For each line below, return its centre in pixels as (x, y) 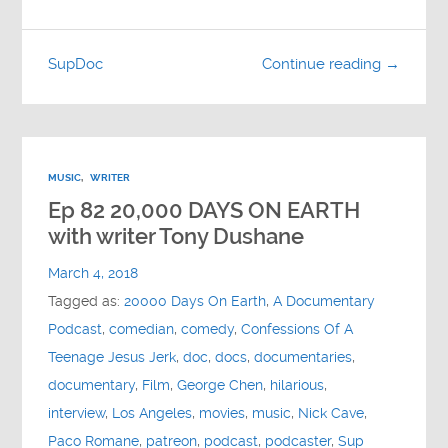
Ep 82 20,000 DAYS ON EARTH (204, 210)
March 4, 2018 (93, 273)
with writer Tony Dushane (176, 236)
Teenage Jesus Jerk (112, 357)
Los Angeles (152, 413)
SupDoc (76, 63)
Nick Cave (331, 413)
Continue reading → (330, 64)
